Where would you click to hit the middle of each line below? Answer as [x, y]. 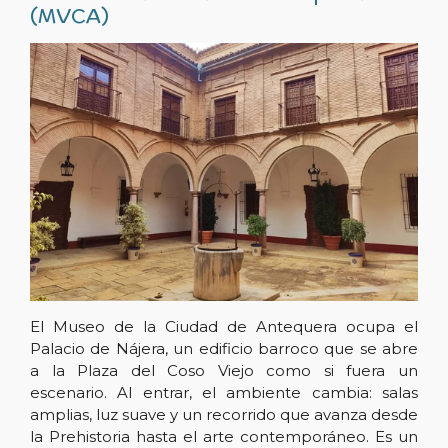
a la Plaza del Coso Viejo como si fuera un [224, 371]
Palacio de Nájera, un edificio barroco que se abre [224, 349]
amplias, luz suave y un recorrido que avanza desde [224, 415]
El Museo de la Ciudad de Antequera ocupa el [224, 327]
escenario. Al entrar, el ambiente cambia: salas [224, 393]
